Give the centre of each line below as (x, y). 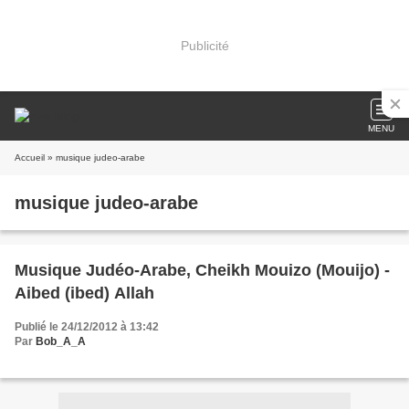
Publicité (204, 45)
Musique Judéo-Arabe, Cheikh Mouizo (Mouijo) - (202, 270)
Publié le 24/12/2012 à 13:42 (87, 327)
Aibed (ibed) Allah (84, 293)
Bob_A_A (61, 341)
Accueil (30, 157)
